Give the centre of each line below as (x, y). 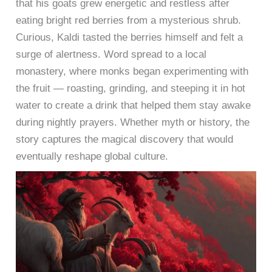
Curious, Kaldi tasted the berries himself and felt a (130, 38)
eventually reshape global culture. (92, 157)
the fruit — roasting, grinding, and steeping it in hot (131, 89)
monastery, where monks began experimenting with (132, 72)
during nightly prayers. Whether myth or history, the (133, 123)
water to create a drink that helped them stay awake (134, 106)
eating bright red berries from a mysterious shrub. (129, 21)
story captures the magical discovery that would (125, 140)
